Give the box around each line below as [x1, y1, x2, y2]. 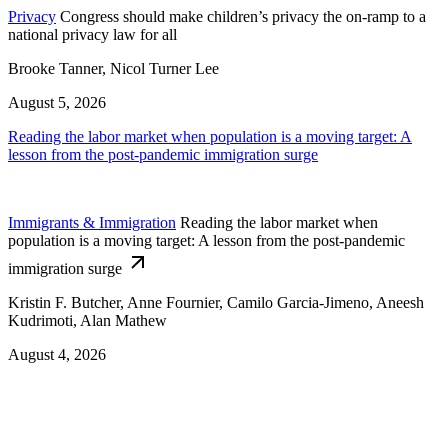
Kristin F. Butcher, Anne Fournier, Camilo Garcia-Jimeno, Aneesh [8, 293, 424, 311]
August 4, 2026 [8, 345, 106, 363]
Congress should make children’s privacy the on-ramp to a [60, 7, 426, 25]
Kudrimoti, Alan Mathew [8, 311, 167, 329]
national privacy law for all [8, 25, 177, 43]
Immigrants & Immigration [8, 213, 176, 231]
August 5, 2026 [8, 93, 106, 111]
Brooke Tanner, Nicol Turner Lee [8, 59, 219, 77]
